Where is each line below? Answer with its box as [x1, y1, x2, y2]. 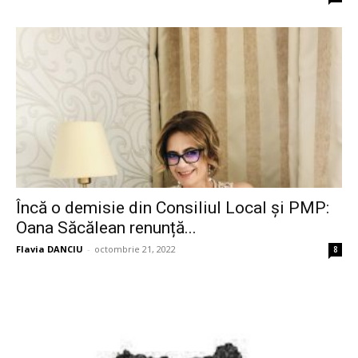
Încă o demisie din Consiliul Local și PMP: [16, 198, 329, 218]
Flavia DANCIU [16, 243, 83, 256]
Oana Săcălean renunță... [16, 218, 197, 238]
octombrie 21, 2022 [94, 243, 176, 256]
